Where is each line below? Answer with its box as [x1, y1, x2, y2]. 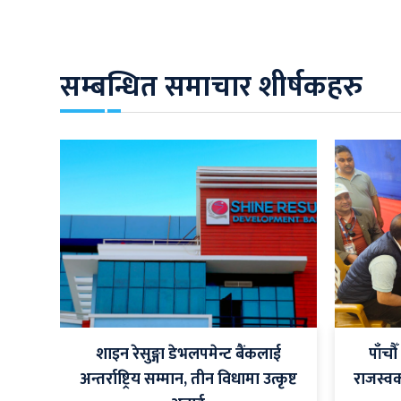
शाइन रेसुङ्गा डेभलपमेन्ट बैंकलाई [95, 341, 281, 369]
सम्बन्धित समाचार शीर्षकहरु [60, 64, 363, 112]
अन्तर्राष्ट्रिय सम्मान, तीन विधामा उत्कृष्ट [79, 366, 297, 394]
